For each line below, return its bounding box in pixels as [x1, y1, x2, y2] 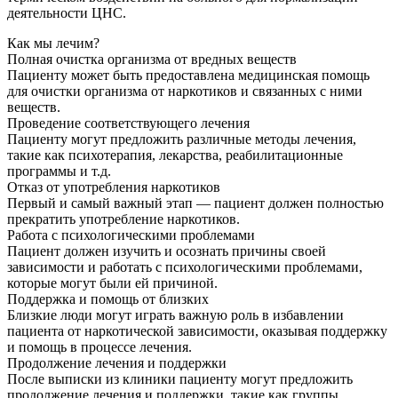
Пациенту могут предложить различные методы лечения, [7, 131, 356, 147]
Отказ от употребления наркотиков [7, 179, 220, 195]
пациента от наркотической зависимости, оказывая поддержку [7, 323, 387, 339]
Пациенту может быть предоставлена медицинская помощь [7, 68, 370, 84]
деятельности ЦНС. [7, 5, 126, 21]
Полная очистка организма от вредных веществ [7, 52, 297, 68]
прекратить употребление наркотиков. [7, 211, 240, 227]
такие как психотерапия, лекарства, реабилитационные [7, 147, 343, 163]
